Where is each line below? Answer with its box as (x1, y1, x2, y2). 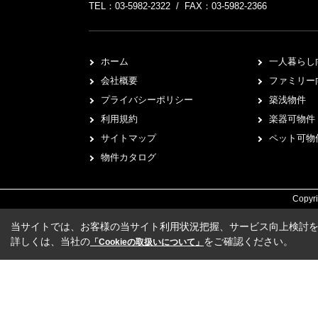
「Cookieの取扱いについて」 (90, 237, 204, 247)
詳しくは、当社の (11, 236, 90, 247)
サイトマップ (101, 133, 156, 143)
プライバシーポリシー (101, 94, 193, 105)
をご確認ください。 (204, 236, 293, 247)
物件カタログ (101, 152, 156, 163)
